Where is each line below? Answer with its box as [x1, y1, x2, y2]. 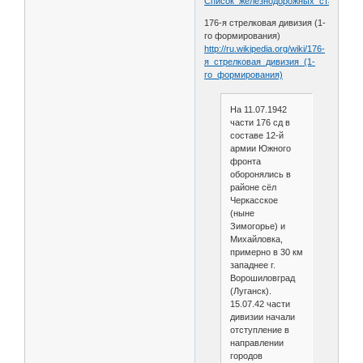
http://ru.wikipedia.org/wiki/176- [204, 43, 326, 53]
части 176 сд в [229, 117, 290, 128]
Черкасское [229, 195, 278, 206]
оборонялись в [229, 169, 291, 180]
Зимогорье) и [229, 221, 285, 232]
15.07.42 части [229, 299, 290, 310]
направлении [229, 338, 284, 348]
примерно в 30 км [229, 247, 303, 258]
